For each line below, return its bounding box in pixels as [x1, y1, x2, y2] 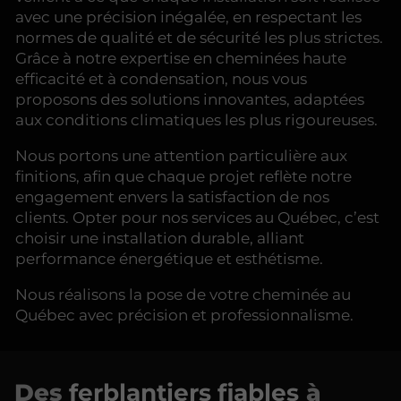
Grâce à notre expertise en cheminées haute [15, 48, 346, 67]
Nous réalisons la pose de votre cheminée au [15, 285, 351, 303]
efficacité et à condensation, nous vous [15, 69, 307, 88]
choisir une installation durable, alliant [15, 228, 304, 247]
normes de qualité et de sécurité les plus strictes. [15, 28, 383, 47]
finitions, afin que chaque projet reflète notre [15, 166, 352, 185]
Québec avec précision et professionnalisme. [15, 305, 354, 324]
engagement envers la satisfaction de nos [15, 187, 329, 206]
